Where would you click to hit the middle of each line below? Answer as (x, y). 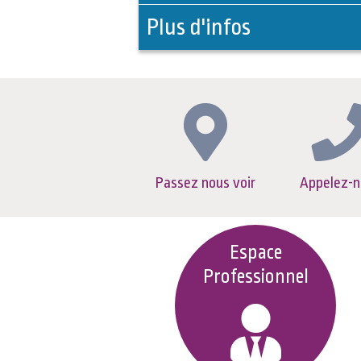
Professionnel (255, 277)
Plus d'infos (199, 27)
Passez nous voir (206, 183)
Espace (255, 253)
